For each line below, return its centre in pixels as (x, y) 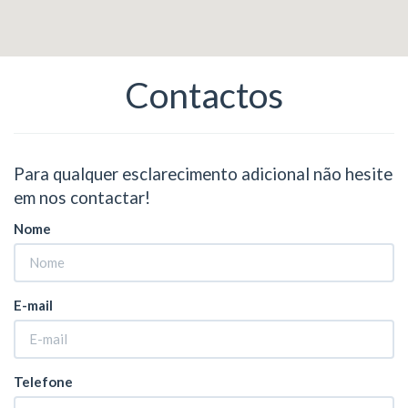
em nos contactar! (82, 198)
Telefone (43, 381)
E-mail (33, 305)
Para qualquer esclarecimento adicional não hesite (203, 174)
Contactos (204, 95)
